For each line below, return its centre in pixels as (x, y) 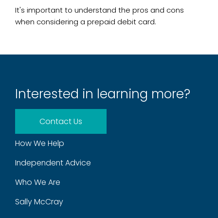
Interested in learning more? (103, 94)
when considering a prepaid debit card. (86, 21)
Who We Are (38, 182)
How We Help (40, 143)
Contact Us (61, 121)
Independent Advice (53, 163)
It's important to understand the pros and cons (100, 10)
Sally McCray (39, 201)
